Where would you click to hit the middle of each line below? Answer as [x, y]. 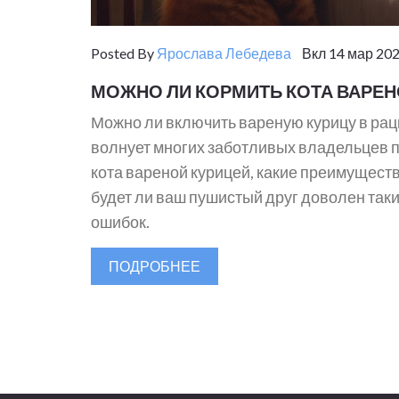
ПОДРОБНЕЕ [155, 265]
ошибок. [120, 221]
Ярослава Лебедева [224, 53]
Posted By [124, 53]
